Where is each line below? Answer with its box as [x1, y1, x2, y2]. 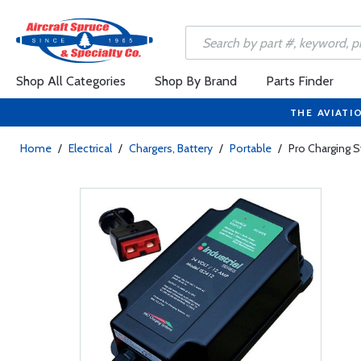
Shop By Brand [155, 73, 237, 89]
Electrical [68, 141, 112, 156]
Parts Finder [266, 73, 334, 89]
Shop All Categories [16, 73, 126, 89]
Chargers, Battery [129, 141, 213, 156]
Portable [230, 141, 272, 156]
